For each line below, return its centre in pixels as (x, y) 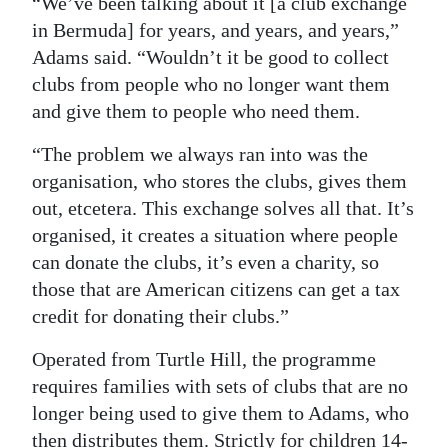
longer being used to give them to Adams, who (220, 413)
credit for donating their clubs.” (160, 316)
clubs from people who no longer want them (211, 84)
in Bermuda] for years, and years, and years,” (215, 30)
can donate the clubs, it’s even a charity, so (205, 262)
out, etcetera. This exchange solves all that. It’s (223, 208)
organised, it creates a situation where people (215, 235)
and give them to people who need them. (196, 111)
